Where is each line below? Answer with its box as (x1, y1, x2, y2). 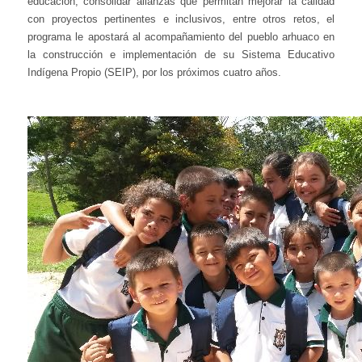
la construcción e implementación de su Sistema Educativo (27, 48, 335, 61)
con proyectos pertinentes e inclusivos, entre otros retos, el (27, 12, 335, 25)
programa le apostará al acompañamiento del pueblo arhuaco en (27, 30, 335, 43)
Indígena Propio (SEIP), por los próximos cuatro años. (27, 65, 281, 78)
